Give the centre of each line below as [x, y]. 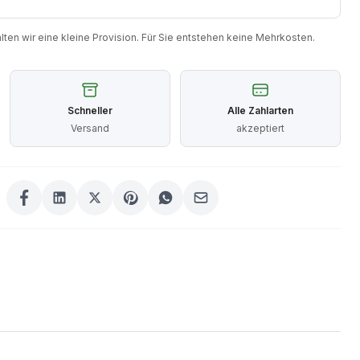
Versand [90, 129]
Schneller [90, 111]
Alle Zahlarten [260, 111]
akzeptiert [260, 129]
